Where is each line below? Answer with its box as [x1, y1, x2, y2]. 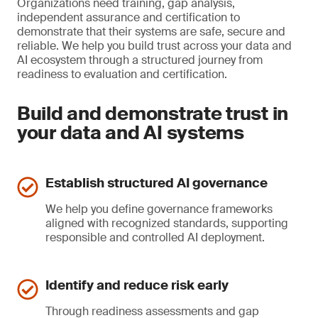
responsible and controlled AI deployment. [45, 230, 265, 245]
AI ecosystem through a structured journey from [17, 53, 263, 67]
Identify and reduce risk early [45, 277, 229, 294]
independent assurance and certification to [17, 10, 240, 25]
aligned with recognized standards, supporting [45, 216, 288, 231]
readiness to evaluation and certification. [17, 67, 227, 82]
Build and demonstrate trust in [17, 102, 289, 126]
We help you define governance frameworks [45, 202, 273, 216]
